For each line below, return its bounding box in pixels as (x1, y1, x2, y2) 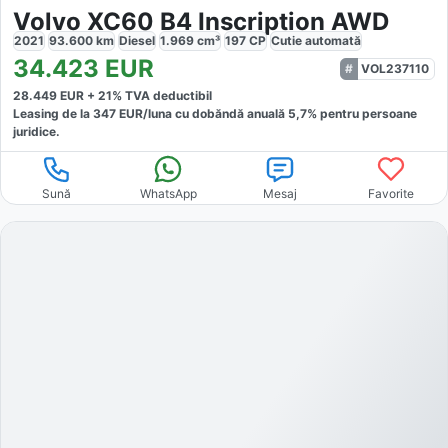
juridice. (13, 124, 60, 140)
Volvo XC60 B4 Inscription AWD (13, 7, 389, 37)
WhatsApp (139, 186, 197, 202)
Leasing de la (13, 106, 93, 122)
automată (305, 33, 361, 49)
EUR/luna (116, 106, 172, 122)
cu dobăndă (172, 106, 244, 122)
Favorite (368, 186, 415, 202)
